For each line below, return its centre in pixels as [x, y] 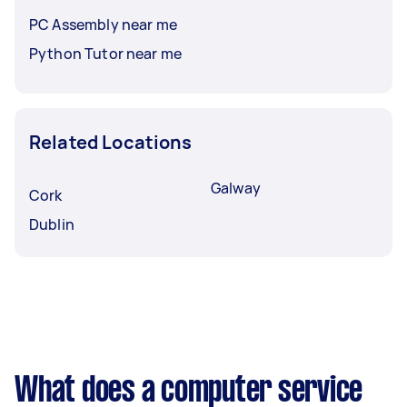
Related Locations [111, 142]
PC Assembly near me [103, 25]
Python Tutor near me [105, 54]
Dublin [52, 224]
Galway [236, 188]
